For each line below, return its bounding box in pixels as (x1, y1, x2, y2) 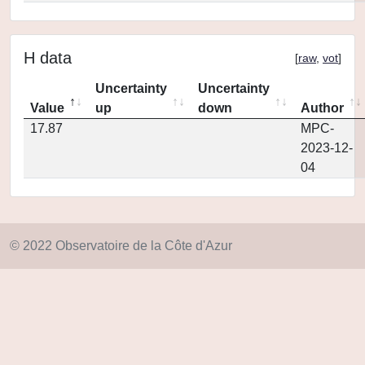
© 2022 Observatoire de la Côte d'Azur (10, 239, 232, 253)
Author (301, 101, 344, 115)
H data (24, 49, 72, 67)
